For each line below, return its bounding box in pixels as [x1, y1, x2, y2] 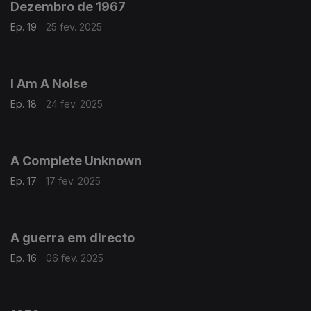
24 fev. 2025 [46, 98, 103, 110]
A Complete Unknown [10, 153, 142, 168]
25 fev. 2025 [46, 21, 102, 33]
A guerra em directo [10, 230, 135, 245]
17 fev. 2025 [46, 175, 101, 187]
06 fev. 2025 [46, 252, 103, 264]
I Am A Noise [10, 76, 87, 91]
